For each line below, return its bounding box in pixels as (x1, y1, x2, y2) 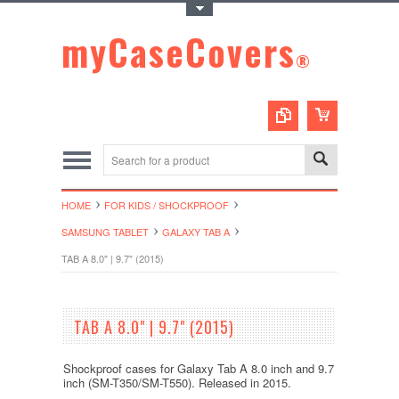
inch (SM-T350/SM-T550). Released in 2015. (62, 374, 291, 391)
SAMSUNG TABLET (61, 224, 149, 239)
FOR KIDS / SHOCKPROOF (104, 198, 229, 212)
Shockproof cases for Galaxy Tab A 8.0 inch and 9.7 (62, 360, 334, 377)
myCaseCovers (61, 25, 296, 78)
